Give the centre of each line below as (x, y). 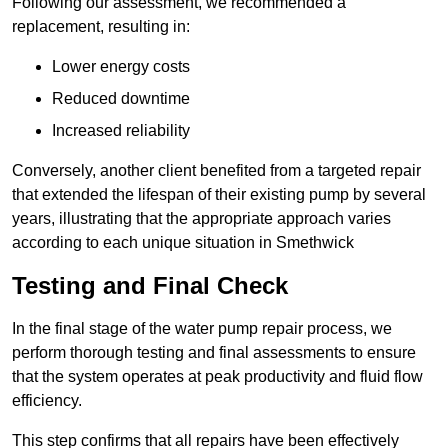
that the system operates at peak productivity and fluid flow (217, 377)
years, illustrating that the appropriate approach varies (201, 219)
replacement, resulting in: (101, 27)
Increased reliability (121, 131)
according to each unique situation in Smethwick (183, 243)
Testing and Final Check (150, 286)
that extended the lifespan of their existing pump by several (219, 195)
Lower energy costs (121, 67)
